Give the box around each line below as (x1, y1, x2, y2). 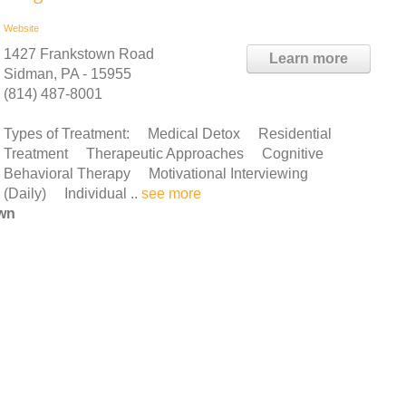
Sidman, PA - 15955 (4, 65, 131, 82)
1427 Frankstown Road (4, 45, 154, 62)
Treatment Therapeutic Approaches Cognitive (4, 145, 324, 161)
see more (141, 185, 201, 201)
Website (4, 22, 39, 34)
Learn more (269, 50, 348, 66)
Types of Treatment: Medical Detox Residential (4, 125, 332, 141)
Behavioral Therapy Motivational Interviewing (4, 165, 323, 181)
